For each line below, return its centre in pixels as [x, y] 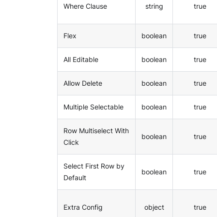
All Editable [81, 60]
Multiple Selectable [93, 107]
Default [75, 178]
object [154, 207]
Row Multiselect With [96, 131]
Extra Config [83, 207]
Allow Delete [83, 83]
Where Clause [85, 6]
